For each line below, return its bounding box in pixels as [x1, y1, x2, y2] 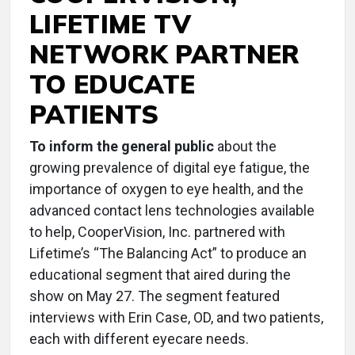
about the [214, 138, 277, 155]
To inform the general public [29, 138, 214, 155]
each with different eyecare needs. [29, 330, 249, 347]
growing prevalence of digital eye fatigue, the [29, 159, 310, 176]
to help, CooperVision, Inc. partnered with [29, 223, 285, 240]
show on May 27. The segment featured [29, 288, 280, 304]
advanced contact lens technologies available [29, 202, 315, 219]
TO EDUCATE [29, 68, 196, 100]
